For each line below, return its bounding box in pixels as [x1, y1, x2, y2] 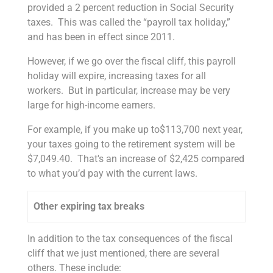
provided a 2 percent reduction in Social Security [27, 1, 234, 13]
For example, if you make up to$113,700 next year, [27, 123, 243, 135]
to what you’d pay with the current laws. [27, 167, 197, 179]
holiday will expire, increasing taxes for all [27, 69, 206, 82]
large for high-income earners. [27, 99, 155, 111]
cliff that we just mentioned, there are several [27, 247, 219, 259]
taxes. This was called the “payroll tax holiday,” [27, 16, 230, 28]
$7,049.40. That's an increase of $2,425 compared [27, 152, 244, 165]
